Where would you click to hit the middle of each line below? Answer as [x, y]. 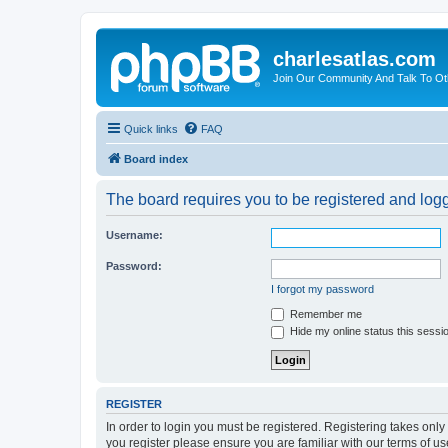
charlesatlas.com [354, 59]
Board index [156, 158]
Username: [134, 234]
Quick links [151, 128]
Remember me [324, 313]
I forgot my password [322, 288]
